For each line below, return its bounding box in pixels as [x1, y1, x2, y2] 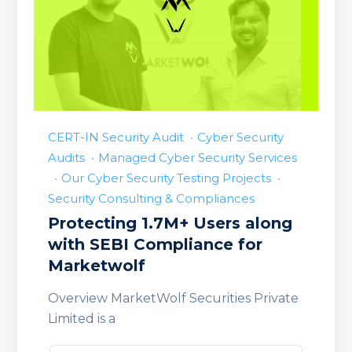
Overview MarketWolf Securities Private [47, 291, 299, 306]
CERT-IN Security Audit [47, 130, 184, 145]
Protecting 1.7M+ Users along [47, 214, 292, 233]
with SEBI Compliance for [47, 235, 262, 255]
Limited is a [47, 311, 115, 327]
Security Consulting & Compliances [47, 191, 255, 207]
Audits [47, 150, 85, 166]
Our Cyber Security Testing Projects [60, 170, 271, 186]
